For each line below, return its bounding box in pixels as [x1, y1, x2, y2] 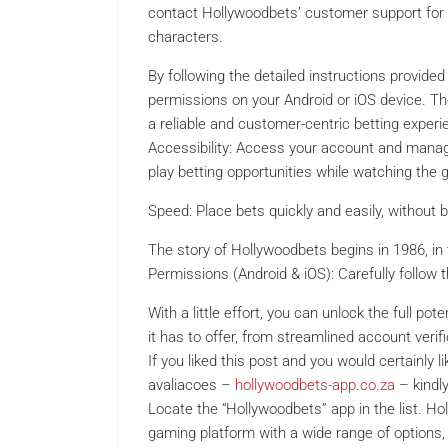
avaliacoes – [148, 376, 235, 395]
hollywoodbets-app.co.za [235, 376, 395, 395]
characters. [148, 28, 223, 47]
